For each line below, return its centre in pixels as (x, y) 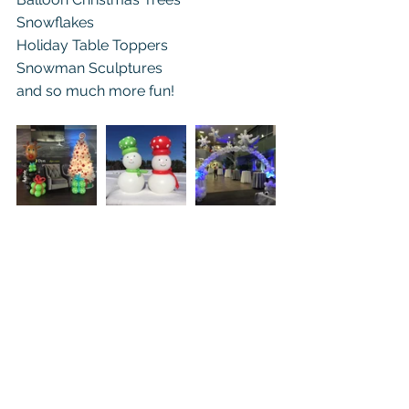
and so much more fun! (97, 91)
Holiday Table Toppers (92, 46)
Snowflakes (55, 23)
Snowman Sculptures (89, 68)
